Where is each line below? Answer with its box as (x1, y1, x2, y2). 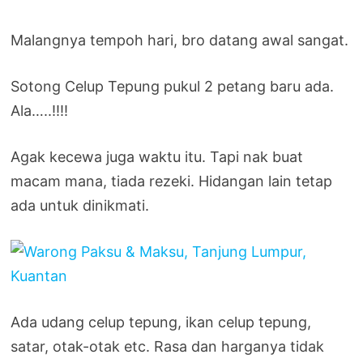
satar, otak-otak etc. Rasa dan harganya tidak (11, 337, 325, 355)
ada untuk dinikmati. (11, 196, 150, 214)
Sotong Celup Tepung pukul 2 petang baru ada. (11, 77, 335, 95)
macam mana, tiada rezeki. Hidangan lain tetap (11, 172, 333, 190)
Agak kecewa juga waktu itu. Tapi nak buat (11, 147, 304, 165)
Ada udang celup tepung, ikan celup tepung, (11, 313, 312, 331)
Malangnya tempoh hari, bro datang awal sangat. (11, 31, 349, 49)
